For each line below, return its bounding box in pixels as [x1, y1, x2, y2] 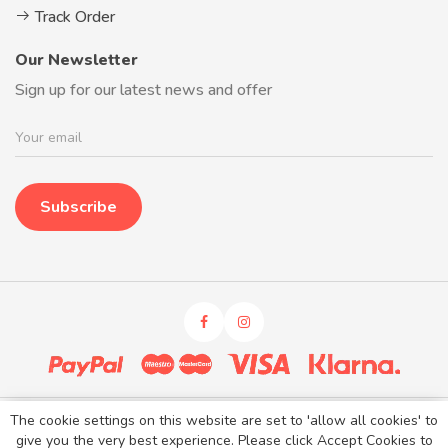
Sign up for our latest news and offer [15, 78, 272, 101]
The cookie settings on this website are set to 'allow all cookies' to [10, 411, 438, 430]
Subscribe [40, 195, 117, 218]
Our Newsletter [15, 48, 138, 71]
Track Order [31, 5, 115, 28]
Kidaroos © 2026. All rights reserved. [106, 413, 342, 433]
